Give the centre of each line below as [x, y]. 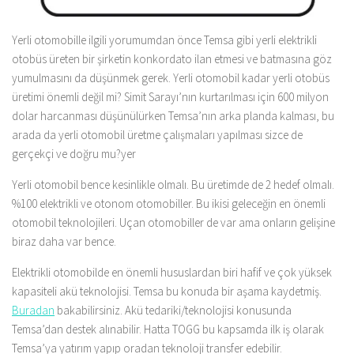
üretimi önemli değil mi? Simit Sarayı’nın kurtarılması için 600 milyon [170, 96]
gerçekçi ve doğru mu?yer [74, 153]
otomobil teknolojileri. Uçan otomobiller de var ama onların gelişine [173, 222]
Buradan [33, 310]
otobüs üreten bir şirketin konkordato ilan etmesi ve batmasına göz [172, 58]
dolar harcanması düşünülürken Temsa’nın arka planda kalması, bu [173, 115]
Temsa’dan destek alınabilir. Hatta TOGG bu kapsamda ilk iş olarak [168, 329]
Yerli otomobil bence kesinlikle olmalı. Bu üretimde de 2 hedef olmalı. [173, 184]
